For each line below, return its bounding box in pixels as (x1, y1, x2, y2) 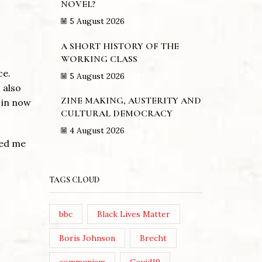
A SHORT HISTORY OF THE (60, 40, 179, 52)
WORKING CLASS (60, 53, 137, 65)
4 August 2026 (69, 125, 125, 136)
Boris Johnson (58, 233, 115, 244)
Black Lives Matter (97, 209, 171, 220)
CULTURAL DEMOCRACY (60, 108, 175, 120)
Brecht (140, 233, 167, 244)
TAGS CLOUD (49, 174, 99, 185)
